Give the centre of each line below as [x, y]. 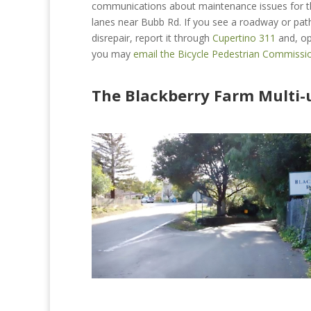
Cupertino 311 [244, 37]
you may [112, 53]
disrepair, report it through [152, 37]
